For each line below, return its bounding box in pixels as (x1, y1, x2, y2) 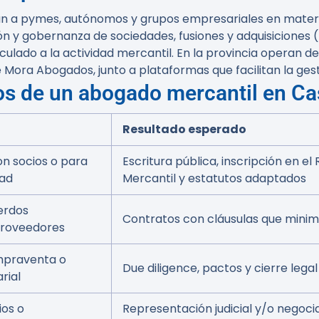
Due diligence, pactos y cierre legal (122, 260, 318, 276)
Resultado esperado (122, 121, 246, 137)
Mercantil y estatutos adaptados (122, 170, 306, 187)
